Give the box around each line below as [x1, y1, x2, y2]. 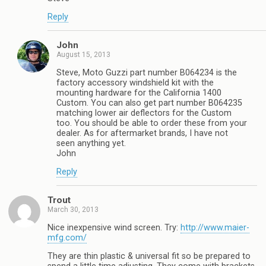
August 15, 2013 [56, 50, 110, 59]
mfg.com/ [47, 232, 87, 243]
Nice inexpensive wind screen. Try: [47, 222, 180, 233]
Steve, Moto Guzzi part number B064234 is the [56, 67, 237, 78]
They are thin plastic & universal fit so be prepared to [47, 251, 251, 262]
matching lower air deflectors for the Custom [56, 107, 232, 118]
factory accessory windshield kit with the [56, 77, 214, 88]
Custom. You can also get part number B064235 [56, 97, 242, 108]
